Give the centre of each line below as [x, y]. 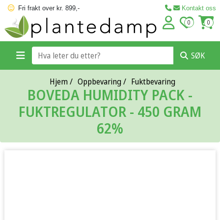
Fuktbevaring [153, 82]
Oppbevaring [99, 82]
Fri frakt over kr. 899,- [49, 8]
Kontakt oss [198, 8]
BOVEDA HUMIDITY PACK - [110, 95]
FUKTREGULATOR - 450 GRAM [110, 111]
